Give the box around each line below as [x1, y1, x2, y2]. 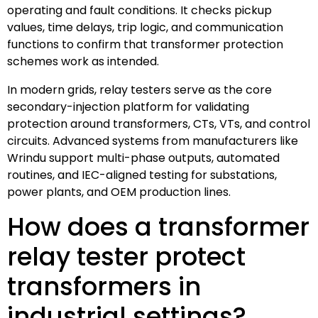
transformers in [7, 268, 201, 304]
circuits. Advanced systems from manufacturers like [7, 132, 298, 149]
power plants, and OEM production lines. [7, 183, 231, 200]
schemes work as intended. [7, 53, 159, 70]
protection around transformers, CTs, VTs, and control [7, 115, 310, 132]
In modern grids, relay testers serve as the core [7, 81, 272, 98]
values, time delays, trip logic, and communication [7, 18, 283, 35]
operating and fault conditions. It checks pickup [7, 1, 272, 18]
